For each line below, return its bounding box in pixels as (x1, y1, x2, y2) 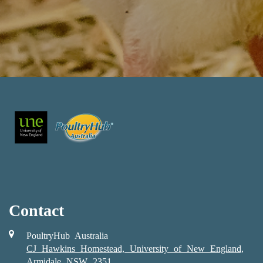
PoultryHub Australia (26, 231, 108, 241)
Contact (9, 201, 64, 220)
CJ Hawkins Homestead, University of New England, (26, 244, 244, 254)
